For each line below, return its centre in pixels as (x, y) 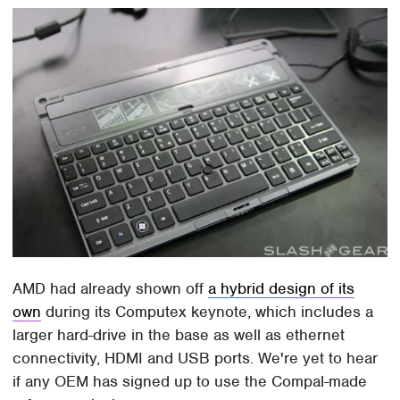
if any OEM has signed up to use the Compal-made (190, 381)
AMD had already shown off (111, 288)
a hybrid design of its (282, 288)
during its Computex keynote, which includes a (208, 311)
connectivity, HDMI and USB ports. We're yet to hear (196, 358)
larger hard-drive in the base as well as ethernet (179, 334)
